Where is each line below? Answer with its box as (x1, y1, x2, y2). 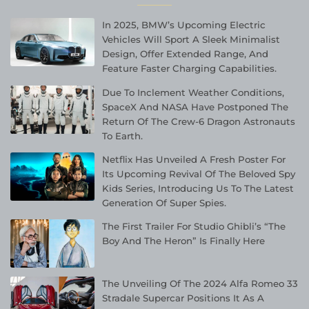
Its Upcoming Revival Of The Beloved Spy (102, 168, 296, 179)
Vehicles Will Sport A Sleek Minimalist (102, 34, 281, 46)
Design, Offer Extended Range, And (102, 48, 269, 60)
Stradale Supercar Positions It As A (102, 292, 265, 303)
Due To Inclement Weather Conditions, (102, 86, 285, 98)
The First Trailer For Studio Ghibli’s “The (102, 220, 286, 232)
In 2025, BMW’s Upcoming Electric (102, 19, 266, 31)
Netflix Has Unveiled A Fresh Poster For (102, 153, 286, 165)
